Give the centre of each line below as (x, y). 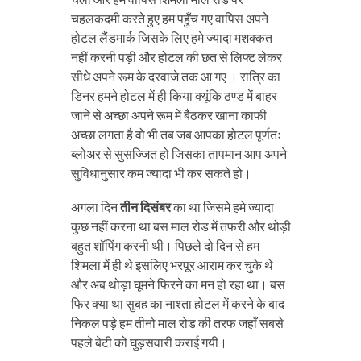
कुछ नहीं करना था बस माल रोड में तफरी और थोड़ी (180, 226)
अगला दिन (95, 206)
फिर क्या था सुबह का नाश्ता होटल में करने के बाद (177, 303)
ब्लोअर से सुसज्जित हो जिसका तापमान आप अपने (178, 153)
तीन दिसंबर (145, 206)
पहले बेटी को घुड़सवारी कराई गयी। (149, 342)
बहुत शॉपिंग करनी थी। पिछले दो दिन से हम (165, 245)
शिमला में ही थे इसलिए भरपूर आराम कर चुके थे (172, 264)
